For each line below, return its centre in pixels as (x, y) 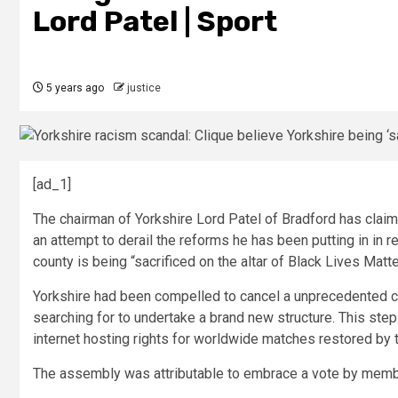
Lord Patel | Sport (155, 21)
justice (144, 88)
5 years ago (74, 88)
